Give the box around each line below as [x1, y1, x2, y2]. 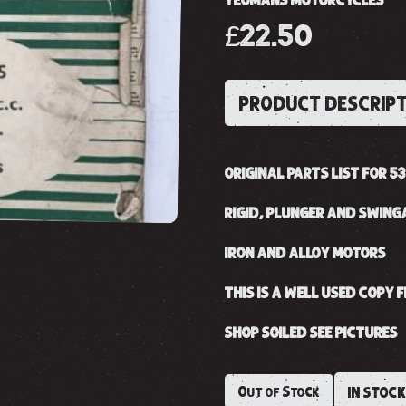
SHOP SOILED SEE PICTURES [225, 326, 398, 339]
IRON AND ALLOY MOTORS [225, 246, 386, 259]
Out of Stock [238, 384, 320, 398]
